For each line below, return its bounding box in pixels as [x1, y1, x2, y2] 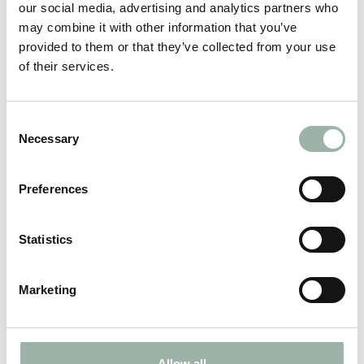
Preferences [19, 182, 89, 196]
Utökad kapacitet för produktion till [44, 128, 288, 149]
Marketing [19, 283, 76, 297]
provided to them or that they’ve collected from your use [19, 40, 336, 54]
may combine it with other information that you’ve [19, 20, 297, 34]
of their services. [19, 59, 114, 73]
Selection [6, 135, 55, 149]
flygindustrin [44, 148, 133, 170]
